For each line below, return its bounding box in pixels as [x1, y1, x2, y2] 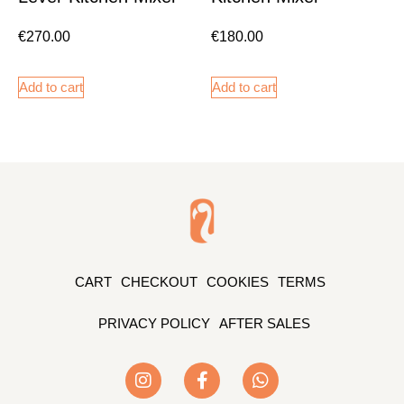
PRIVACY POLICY [98, 315, 210, 331]
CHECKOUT [120, 273, 197, 289]
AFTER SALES [219, 315, 310, 331]
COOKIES [206, 273, 269, 289]
